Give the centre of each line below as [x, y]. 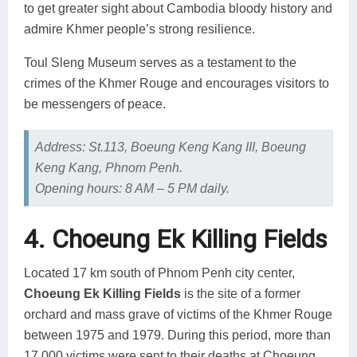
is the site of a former [241, 293]
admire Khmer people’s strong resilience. [139, 29]
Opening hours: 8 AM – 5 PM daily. [132, 188]
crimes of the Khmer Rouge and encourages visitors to [177, 83]
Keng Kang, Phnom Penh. [108, 167]
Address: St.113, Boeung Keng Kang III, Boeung [170, 147]
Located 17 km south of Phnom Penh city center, [159, 273]
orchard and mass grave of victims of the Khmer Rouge [178, 314]
